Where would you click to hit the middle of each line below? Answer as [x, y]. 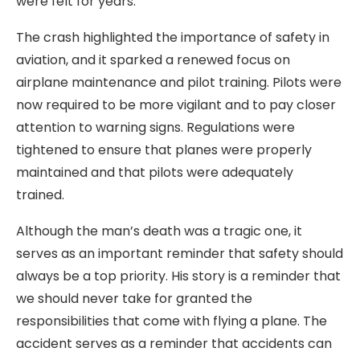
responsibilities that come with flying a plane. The [172, 321]
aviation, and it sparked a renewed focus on [153, 60]
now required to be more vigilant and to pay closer [176, 105]
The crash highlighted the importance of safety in [173, 37]
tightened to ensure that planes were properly [164, 150]
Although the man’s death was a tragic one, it [159, 231]
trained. [40, 195]
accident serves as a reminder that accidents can [174, 344]
